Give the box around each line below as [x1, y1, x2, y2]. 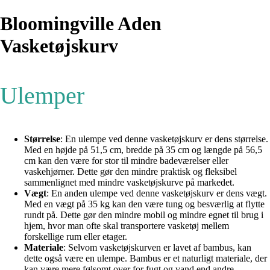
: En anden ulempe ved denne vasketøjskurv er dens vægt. [46, 188, 267, 199]
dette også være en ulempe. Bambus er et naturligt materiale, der [24, 253, 267, 264]
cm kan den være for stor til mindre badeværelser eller [24, 155, 228, 166]
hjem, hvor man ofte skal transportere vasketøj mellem [24, 221, 229, 231]
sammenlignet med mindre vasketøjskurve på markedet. [24, 177, 234, 188]
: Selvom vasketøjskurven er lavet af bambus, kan [63, 242, 251, 253]
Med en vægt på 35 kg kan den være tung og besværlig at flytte [24, 199, 265, 210]
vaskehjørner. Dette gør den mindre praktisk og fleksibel [24, 166, 237, 177]
